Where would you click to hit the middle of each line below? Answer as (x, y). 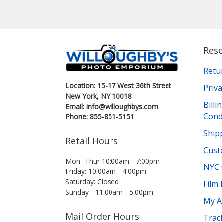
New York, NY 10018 (99, 96)
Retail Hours (92, 140)
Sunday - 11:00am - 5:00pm (109, 192)
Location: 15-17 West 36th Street (118, 85)
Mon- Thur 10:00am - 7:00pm (112, 161)
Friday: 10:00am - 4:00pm (106, 171)
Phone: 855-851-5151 (100, 116)
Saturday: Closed (92, 181)
